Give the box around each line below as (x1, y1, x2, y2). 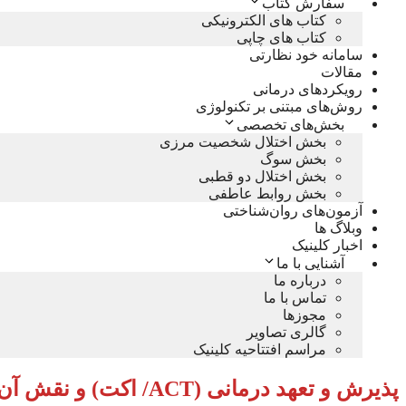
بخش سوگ (260, 150, 326, 167)
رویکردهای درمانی (253, 81, 362, 97)
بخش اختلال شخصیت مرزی (159, 133, 326, 150)
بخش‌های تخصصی (237, 116, 344, 132)
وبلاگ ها (314, 219, 362, 236)
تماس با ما (264, 289, 326, 305)
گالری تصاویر (246, 324, 326, 340)
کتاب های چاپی (237, 29, 326, 45)
